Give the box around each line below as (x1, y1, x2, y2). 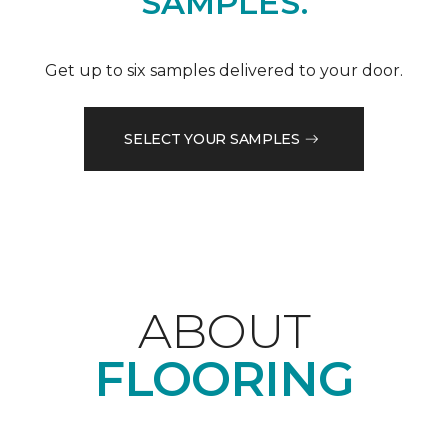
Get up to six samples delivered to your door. (45, 61, 403, 81)
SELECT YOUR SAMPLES (124, 129, 300, 148)
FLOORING (93, 350, 355, 409)
